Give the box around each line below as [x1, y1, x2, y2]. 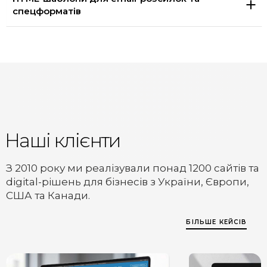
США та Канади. [6, 189, 90, 201]
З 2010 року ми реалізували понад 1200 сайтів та [6, 162, 259, 174]
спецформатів [13, 5, 81, 17]
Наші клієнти [5, 129, 120, 153]
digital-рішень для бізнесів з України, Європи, [6, 175, 249, 188]
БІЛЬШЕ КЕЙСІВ [186, 218, 247, 226]
